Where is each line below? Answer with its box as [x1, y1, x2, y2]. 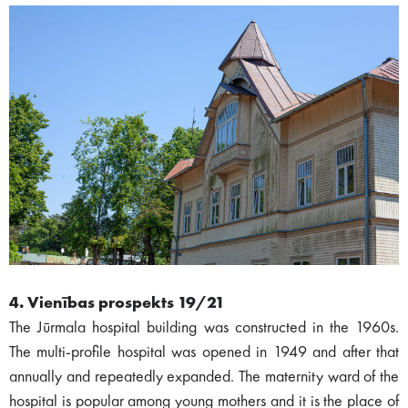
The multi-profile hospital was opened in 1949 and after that [9, 344, 399, 362]
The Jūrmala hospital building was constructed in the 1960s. [9, 320, 399, 337]
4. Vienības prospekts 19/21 [9, 295, 225, 312]
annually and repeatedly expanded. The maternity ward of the [9, 369, 399, 386]
